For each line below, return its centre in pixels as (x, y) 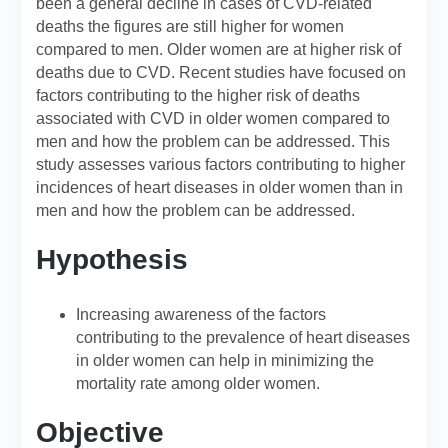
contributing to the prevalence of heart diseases (243, 337)
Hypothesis (112, 259)
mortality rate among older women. (198, 383)
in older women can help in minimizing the (225, 360)
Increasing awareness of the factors (201, 314)
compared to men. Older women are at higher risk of (218, 49)
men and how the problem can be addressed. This (213, 141)
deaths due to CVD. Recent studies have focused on (221, 72)
